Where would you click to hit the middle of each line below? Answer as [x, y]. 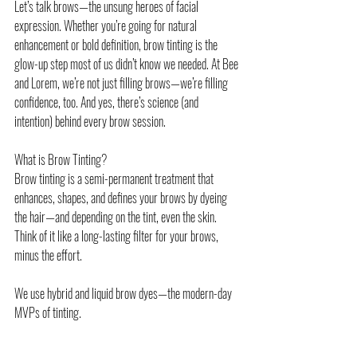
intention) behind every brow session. [90, 121]
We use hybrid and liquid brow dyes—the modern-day [124, 293]
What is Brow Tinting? [61, 159]
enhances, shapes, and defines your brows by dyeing [122, 197]
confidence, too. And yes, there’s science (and [108, 102]
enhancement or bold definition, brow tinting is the [117, 44]
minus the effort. [48, 255]
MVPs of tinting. [48, 312]
